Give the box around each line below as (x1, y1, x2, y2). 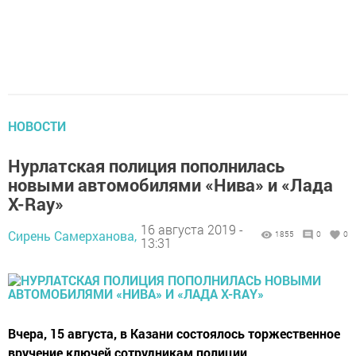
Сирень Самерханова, (8, 227, 137, 245)
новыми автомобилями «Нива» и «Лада (8, 173, 333, 197)
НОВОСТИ (8, 118, 66, 135)
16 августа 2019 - (141, 220, 243, 238)
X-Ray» (8, 192, 64, 216)
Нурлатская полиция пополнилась (8, 154, 284, 178)
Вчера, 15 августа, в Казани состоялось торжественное (8, 325, 340, 342)
